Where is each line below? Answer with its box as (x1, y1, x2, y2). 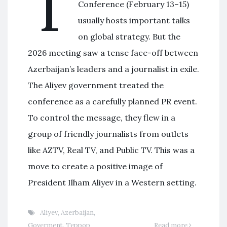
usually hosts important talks (78, 15, 191, 26)
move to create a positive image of (28, 161, 163, 172)
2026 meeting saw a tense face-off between (28, 48, 198, 58)
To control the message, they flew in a (28, 112, 175, 123)
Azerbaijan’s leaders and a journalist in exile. (28, 64, 199, 74)
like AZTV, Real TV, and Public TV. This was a (28, 145, 195, 156)
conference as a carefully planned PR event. (28, 96, 197, 107)
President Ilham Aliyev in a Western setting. (28, 177, 197, 188)
